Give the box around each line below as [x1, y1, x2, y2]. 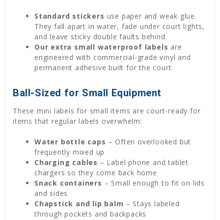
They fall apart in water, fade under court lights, [34, 22, 205, 31]
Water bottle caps [34, 137, 106, 146]
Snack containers [34, 178, 102, 188]
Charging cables [34, 158, 98, 167]
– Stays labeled [123, 199, 180, 208]
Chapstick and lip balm [34, 199, 124, 208]
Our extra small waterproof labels [34, 42, 168, 52]
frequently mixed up [34, 147, 105, 157]
